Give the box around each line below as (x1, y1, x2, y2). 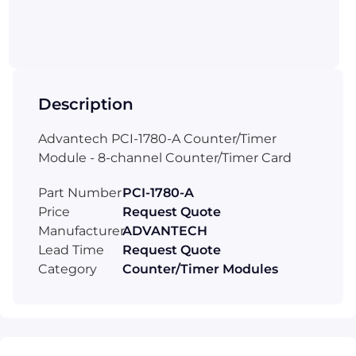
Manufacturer (38, 222, 125, 238)
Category (38, 261, 97, 277)
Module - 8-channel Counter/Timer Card (38, 149, 292, 165)
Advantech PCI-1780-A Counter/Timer (38, 130, 277, 146)
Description (38, 94, 133, 114)
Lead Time (38, 242, 104, 257)
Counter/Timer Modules (122, 261, 278, 277)
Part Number (38, 184, 122, 200)
